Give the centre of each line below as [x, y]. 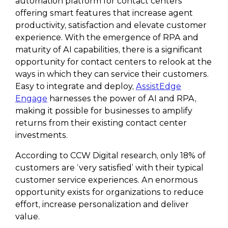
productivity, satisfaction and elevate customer [111, 25]
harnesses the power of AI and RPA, [122, 98]
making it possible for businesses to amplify [104, 111]
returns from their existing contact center [101, 123]
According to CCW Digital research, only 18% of [110, 155]
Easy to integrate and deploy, [76, 86]
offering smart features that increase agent [104, 13]
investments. [41, 135]
